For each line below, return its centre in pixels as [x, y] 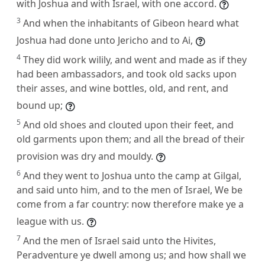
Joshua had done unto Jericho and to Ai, [105, 40]
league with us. [50, 221]
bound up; [40, 105]
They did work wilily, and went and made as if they [135, 59]
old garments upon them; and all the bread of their [131, 139]
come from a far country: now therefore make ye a [130, 204]
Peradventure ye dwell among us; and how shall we [131, 255]
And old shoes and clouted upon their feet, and [128, 125]
